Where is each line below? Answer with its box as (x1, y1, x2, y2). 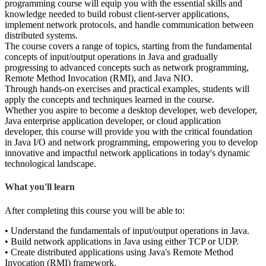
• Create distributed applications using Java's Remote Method (5, 246, 233, 257)
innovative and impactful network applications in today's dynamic (5, 148, 250, 159)
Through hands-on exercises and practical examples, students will (5, 84, 249, 94)
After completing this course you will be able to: (5, 205, 185, 216)
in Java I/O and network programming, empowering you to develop (5, 137, 258, 148)
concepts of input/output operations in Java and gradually (5, 52, 218, 62)
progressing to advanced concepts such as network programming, (5, 62, 249, 73)
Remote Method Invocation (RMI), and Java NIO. (5, 73, 193, 84)
